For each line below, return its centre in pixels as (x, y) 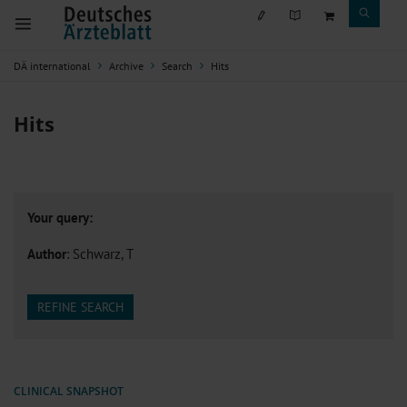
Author (47, 253)
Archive (126, 66)
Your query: (60, 217)
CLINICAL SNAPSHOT (69, 392)
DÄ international (52, 66)
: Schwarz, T (100, 253)
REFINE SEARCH (80, 308)
